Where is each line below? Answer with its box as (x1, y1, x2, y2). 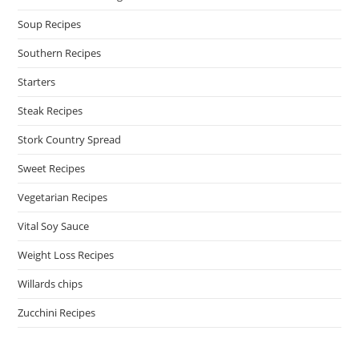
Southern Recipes (18, 46, 102, 60)
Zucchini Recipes (18, 305, 96, 320)
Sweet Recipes (18, 161, 86, 175)
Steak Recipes (18, 103, 83, 118)
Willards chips (18, 276, 83, 291)
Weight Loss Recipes (18, 248, 115, 262)
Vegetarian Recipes (18, 190, 108, 204)
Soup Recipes (18, 17, 82, 31)
